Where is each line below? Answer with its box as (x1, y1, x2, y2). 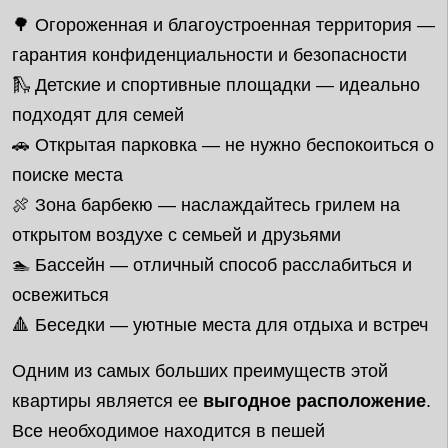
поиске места (12, 165, 123, 185)
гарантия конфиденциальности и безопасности (12, 45, 407, 65)
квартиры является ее (12, 391, 203, 411)
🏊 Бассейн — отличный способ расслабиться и (12, 255, 412, 275)
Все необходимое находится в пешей (12, 421, 325, 441)
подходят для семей (12, 105, 184, 125)
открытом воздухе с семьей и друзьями (12, 225, 341, 245)
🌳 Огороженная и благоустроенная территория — (12, 15, 435, 35)
